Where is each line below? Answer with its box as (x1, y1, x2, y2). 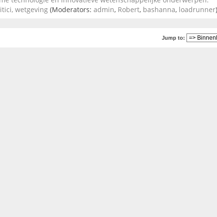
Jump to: (162, 34, 185, 41)
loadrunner (179, 5, 216, 15)
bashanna (143, 5, 175, 15)
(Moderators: (48, 5, 93, 15)
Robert (118, 5, 139, 15)
